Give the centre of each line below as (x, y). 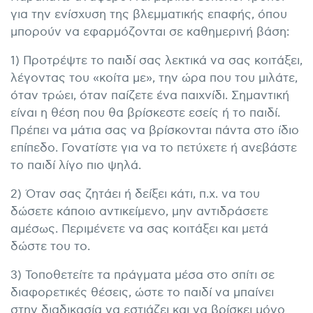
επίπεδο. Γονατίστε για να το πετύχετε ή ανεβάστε (154, 148)
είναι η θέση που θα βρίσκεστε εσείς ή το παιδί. (145, 114)
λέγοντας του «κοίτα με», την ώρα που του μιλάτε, (154, 79)
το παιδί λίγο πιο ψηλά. (76, 166)
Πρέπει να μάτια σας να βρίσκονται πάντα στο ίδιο (155, 131)
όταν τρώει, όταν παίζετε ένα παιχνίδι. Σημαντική (150, 96)
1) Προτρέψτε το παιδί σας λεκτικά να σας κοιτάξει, (156, 61)
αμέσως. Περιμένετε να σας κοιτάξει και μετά (139, 230)
